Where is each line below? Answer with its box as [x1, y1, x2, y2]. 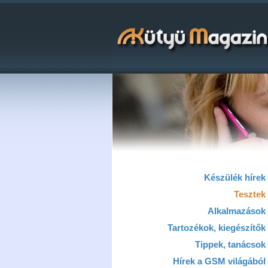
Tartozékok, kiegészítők [167, 223, 266, 233]
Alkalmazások [208, 206, 266, 216]
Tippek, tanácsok [195, 239, 266, 249]
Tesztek [234, 189, 266, 199]
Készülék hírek [204, 172, 266, 182]
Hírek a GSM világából [173, 256, 266, 266]
